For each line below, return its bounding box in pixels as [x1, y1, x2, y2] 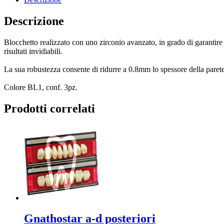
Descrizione [4, 14, 64, 27]
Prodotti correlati [4, 101, 95, 115]
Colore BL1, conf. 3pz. [4, 82, 77, 91]
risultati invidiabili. [4, 46, 62, 55]
